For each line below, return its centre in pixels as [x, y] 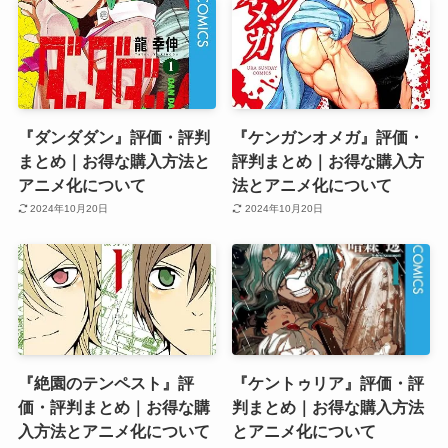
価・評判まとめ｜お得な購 [113, 407]
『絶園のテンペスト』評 [105, 383]
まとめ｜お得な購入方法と [113, 160]
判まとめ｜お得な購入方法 [328, 407]
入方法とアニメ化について [113, 431]
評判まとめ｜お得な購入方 [328, 160]
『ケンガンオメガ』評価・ [328, 136]
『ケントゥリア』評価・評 [328, 383]
